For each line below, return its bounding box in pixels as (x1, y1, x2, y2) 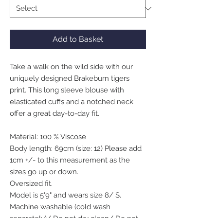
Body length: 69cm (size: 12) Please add (10, 144, 142, 153)
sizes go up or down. (10, 167, 78, 176)
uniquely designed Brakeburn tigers (10, 74, 129, 83)
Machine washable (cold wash (10, 202, 110, 211)
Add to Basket (53, 35, 103, 44)
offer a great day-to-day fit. (10, 109, 99, 118)
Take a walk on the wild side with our (10, 62, 133, 71)
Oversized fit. (10, 179, 53, 188)
